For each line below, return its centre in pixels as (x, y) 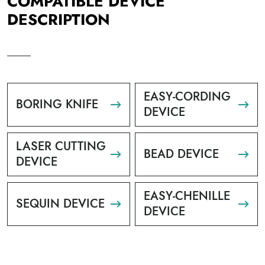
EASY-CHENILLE (187, 196)
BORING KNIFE (57, 104)
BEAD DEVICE (182, 154)
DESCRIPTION (59, 20)
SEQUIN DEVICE (60, 204)
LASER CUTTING (61, 146)
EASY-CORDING (188, 97)
